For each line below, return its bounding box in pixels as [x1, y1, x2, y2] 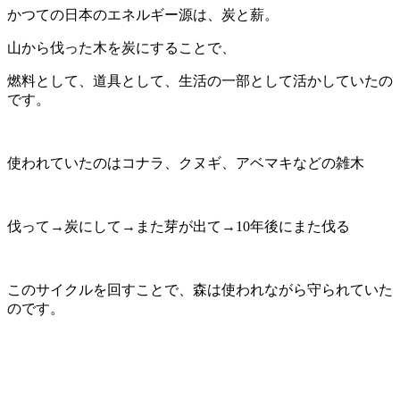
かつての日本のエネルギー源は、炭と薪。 [7, 7, 279, 23]
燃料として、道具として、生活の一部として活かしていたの [7, 73, 393, 89]
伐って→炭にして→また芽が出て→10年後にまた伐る [7, 219, 350, 235]
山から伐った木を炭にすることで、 [7, 40, 236, 56]
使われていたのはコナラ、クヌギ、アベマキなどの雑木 [7, 155, 364, 171]
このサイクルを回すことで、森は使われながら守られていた [7, 282, 393, 298]
